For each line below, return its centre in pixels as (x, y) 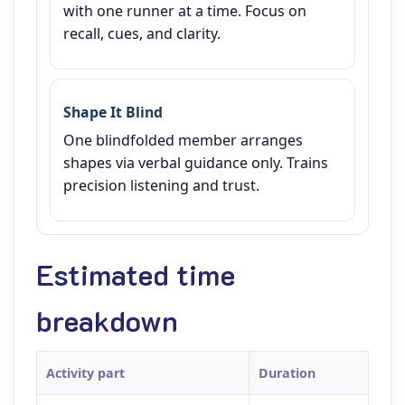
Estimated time (136, 274)
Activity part (85, 373)
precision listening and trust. (161, 185)
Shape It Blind (113, 112)
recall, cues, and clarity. (142, 33)
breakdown (107, 320)
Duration (287, 373)
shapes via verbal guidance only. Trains (196, 163)
